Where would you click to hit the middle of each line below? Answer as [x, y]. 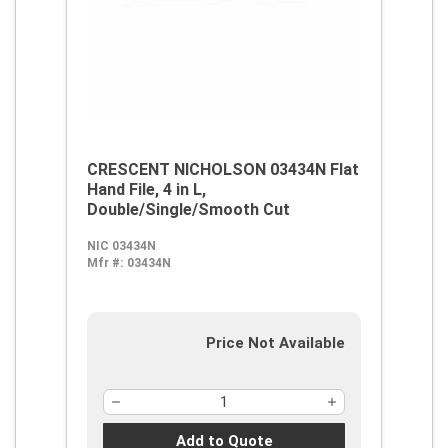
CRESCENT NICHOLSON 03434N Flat [223, 169]
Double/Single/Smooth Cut [188, 209]
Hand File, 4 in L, [146, 189]
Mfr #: [105, 263]
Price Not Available [275, 343]
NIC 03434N [121, 246]
